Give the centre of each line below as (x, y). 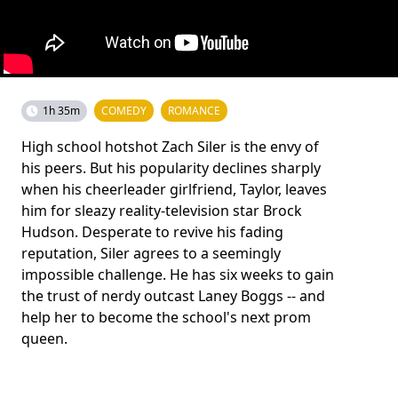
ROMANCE (194, 111)
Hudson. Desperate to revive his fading (152, 232)
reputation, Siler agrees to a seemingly (151, 253)
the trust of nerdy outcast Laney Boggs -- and (173, 296)
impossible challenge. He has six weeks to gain (178, 275)
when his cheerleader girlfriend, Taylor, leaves (174, 189)
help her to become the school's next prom (166, 317)
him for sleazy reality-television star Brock (162, 211)
